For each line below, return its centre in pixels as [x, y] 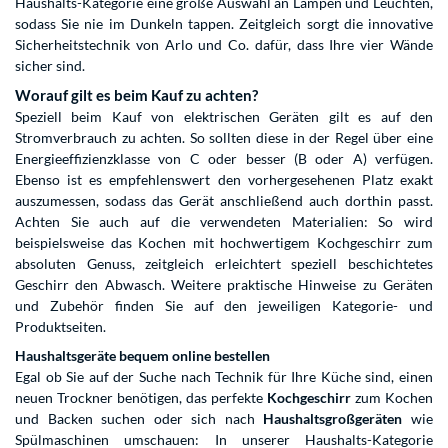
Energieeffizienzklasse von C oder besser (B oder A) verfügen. [224, 159]
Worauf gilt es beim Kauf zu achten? [136, 95]
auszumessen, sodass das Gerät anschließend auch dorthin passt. [224, 201]
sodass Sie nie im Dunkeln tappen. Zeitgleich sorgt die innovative [224, 24]
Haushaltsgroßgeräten [333, 419]
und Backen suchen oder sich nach [139, 419]
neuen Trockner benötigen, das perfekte [141, 398]
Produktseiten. [60, 327]
